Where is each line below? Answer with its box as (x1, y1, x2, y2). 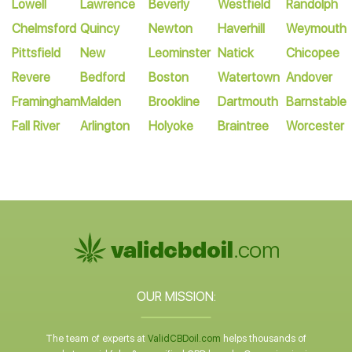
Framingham (12, 94, 80, 109)
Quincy (80, 21, 120, 36)
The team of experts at (46, 333, 148, 344)
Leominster (148, 46, 211, 60)
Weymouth (285, 21, 346, 36)
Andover (285, 70, 332, 85)
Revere (12, 70, 50, 85)
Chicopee (285, 46, 339, 60)
